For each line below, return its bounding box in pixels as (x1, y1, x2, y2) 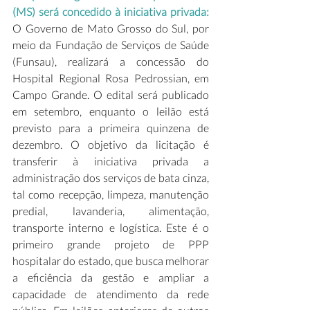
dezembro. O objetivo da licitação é (12, 138, 209, 151)
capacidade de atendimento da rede (12, 287, 209, 300)
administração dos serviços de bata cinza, (12, 171, 209, 184)
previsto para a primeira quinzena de (12, 121, 209, 134)
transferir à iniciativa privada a (12, 154, 209, 167)
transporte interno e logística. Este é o (12, 221, 209, 234)
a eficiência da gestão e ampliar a (12, 271, 209, 284)
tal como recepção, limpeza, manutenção (12, 188, 209, 201)
